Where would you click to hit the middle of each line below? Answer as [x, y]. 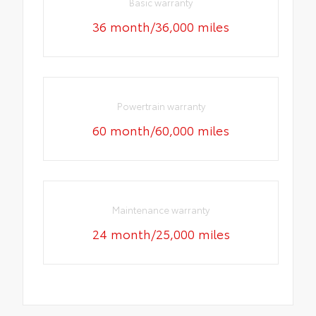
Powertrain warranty [161, 106]
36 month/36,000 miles [161, 26]
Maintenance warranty [161, 210]
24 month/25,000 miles [161, 234]
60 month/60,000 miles [161, 130]
